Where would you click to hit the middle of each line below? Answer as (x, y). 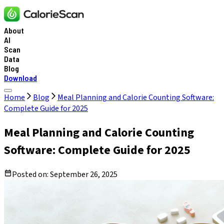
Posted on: (31, 174)
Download (20, 78)
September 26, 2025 (84, 174)
